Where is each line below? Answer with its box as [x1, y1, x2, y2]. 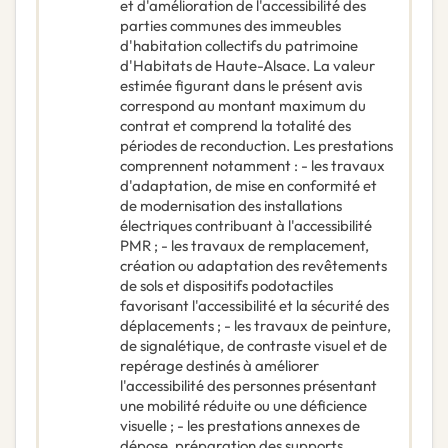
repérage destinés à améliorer [120, 356, 319, 376]
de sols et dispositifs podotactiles [120, 276, 333, 296]
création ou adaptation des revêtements [120, 256, 387, 276]
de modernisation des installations [120, 196, 342, 216]
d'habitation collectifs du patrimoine [120, 36, 358, 56]
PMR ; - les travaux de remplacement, [120, 236, 369, 256]
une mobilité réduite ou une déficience [120, 396, 367, 416]
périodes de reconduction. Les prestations [120, 136, 393, 156]
